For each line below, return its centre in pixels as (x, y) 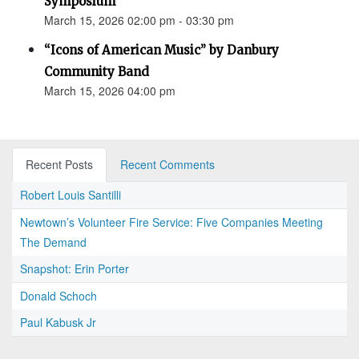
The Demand (53, 242)
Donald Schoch (58, 296)
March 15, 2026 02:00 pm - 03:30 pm (139, 20)
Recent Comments (167, 165)
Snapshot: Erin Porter (75, 269)
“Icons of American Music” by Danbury (161, 50)
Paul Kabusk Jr (58, 323)
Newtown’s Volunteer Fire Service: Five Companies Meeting (171, 222)
